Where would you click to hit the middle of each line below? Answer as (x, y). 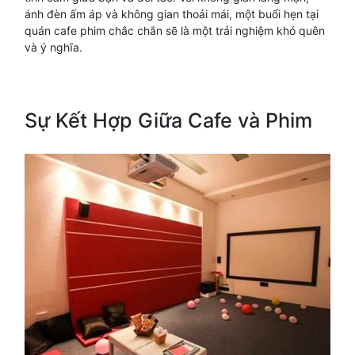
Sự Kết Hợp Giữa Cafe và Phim (168, 120)
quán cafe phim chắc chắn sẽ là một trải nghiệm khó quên (175, 30)
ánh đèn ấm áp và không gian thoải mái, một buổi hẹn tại (172, 13)
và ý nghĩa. (53, 47)
